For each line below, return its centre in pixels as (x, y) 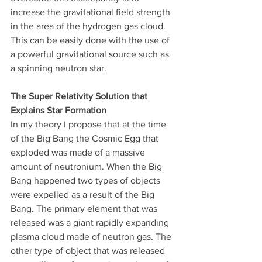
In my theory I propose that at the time (89, 124)
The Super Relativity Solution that (80, 96)
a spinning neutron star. (60, 68)
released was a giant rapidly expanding (91, 223)
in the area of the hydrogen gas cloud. (89, 26)
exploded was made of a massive (79, 152)
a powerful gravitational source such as (91, 54)
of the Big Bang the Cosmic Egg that (86, 138)
